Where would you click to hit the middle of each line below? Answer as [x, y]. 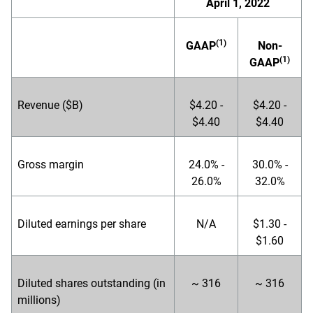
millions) [39, 300]
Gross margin [51, 165]
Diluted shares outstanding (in [92, 283]
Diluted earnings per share [82, 224]
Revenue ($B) [50, 105]
